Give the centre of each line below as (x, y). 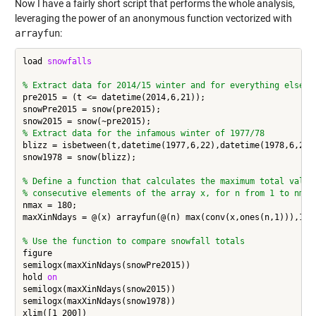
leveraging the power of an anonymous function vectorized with (153, 18)
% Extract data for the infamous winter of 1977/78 (143, 134)
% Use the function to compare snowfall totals (133, 242)
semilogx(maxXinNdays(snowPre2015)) (106, 266)
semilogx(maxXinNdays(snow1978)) (99, 302)
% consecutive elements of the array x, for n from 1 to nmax (168, 194)
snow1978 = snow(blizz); (79, 158)
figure (37, 254)
